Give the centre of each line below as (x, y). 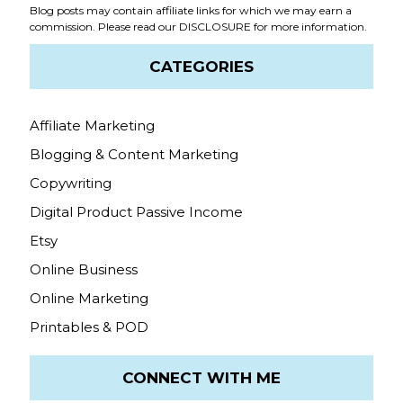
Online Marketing (90, 299)
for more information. (309, 27)
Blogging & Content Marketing (134, 155)
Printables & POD (90, 327)
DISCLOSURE (215, 27)
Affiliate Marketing (93, 126)
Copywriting (71, 184)
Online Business (84, 270)
